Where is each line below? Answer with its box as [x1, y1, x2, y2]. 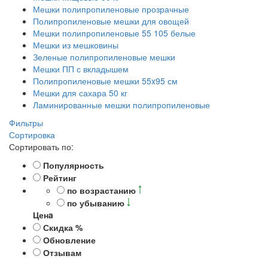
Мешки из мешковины [33, 38, 118, 51]
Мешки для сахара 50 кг [33, 86, 127, 99]
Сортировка [9, 128, 55, 141]
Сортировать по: [9, 140, 74, 153]
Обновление [43, 233, 96, 246]
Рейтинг [43, 171, 77, 184]
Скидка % [43, 221, 83, 233]
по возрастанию [67, 184, 136, 196]
